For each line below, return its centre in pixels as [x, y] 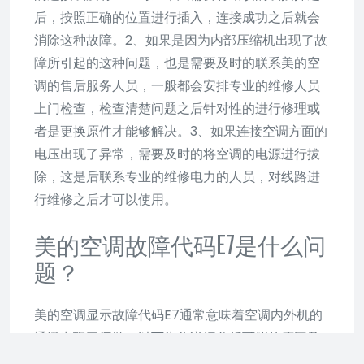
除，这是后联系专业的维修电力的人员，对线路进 [177, 176]
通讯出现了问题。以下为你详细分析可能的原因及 [177, 337]
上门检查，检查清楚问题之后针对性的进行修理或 [177, 108]
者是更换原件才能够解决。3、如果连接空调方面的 [181, 131]
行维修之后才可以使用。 [106, 199]
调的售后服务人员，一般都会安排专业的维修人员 [177, 85]
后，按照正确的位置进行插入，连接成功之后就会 [177, 17]
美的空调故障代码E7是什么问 [180, 244]
